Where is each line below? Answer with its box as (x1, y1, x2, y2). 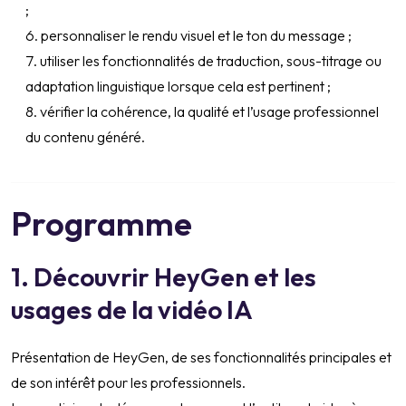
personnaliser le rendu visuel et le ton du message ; (41, 26, 352, 45)
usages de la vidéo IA (11, 294, 253, 326)
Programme (11, 203, 192, 245)
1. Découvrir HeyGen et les (11, 261, 316, 294)
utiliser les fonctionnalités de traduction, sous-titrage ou (40, 52, 382, 71)
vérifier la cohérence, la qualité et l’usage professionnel (40, 102, 379, 121)
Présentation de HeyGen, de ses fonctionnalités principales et (11, 348, 391, 367)
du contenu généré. (25, 128, 145, 147)
